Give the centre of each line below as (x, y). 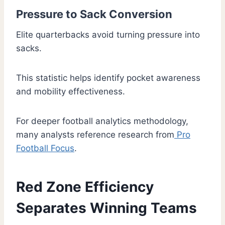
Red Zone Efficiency (85, 187)
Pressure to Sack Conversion (94, 14)
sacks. (29, 48)
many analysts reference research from (95, 135)
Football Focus (45, 148)
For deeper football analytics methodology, (102, 121)
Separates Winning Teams (106, 208)
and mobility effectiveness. (71, 92)
